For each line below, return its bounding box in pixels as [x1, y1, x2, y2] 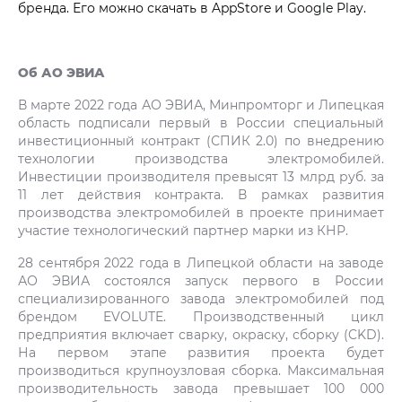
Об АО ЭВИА [18, 63, 105, 81]
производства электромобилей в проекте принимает [18, 203, 384, 221]
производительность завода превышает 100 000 [18, 379, 384, 397]
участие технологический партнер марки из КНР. [18, 221, 348, 239]
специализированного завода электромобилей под [18, 289, 384, 307]
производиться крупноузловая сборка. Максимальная [18, 361, 384, 379]
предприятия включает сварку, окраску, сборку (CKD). [18, 325, 384, 343]
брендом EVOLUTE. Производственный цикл [18, 307, 384, 325]
